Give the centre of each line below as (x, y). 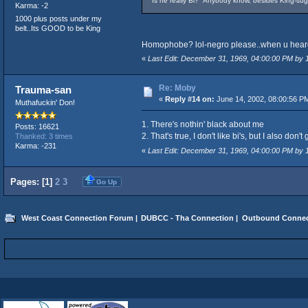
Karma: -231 (35, 145)
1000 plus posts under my (58, 19)
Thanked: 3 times (44, 136)
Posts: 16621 (37, 126)
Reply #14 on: (189, 99)
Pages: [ (27, 181)
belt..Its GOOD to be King (57, 29)
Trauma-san (44, 90)
